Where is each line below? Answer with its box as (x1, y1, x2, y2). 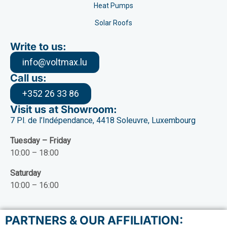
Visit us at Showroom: (10, 103, 117, 116)
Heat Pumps (94, 2, 133, 10)
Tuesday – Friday (10, 136, 71, 146)
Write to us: (10, 41, 66, 53)
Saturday (10, 168, 41, 178)
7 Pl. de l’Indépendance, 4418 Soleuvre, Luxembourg (10, 116, 196, 126)
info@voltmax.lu (22, 57, 87, 68)
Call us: (10, 72, 47, 85)
